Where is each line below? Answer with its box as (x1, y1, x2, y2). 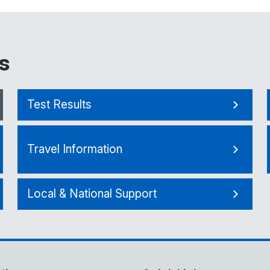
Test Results (27, 98, 92, 111)
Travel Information (27, 142, 123, 156)
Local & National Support (27, 187, 157, 201)
